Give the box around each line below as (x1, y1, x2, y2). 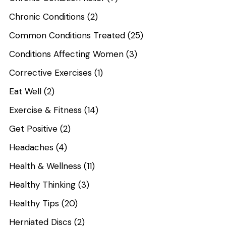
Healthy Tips (9, 197, 60, 209)
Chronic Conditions (9, 11, 85, 22)
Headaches (9, 141, 54, 153)
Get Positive (9, 123, 58, 134)
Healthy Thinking (9, 179, 76, 190)
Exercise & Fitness (9, 104, 82, 116)
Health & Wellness (9, 160, 82, 172)
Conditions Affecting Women (9, 48, 124, 60)
